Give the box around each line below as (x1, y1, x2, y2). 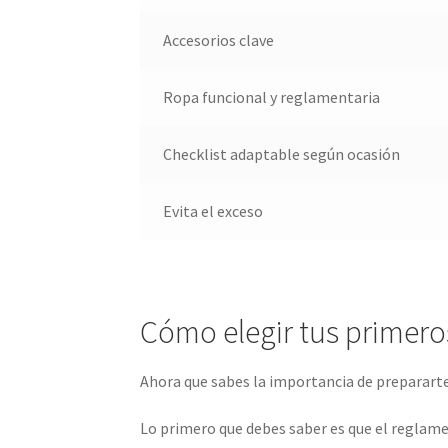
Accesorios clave (162, 30, 274, 51)
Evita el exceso (162, 201, 263, 222)
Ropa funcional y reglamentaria (162, 87, 380, 108)
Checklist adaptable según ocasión (162, 144, 400, 165)
